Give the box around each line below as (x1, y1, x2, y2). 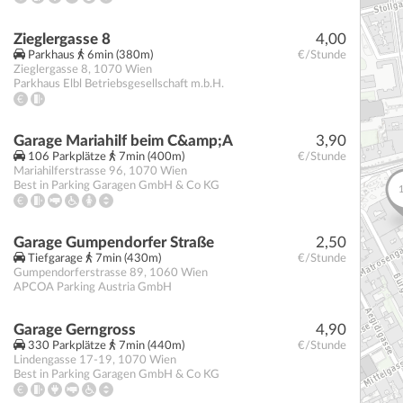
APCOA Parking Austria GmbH (13, 282, 172, 294)
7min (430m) (93, 253, 161, 265)
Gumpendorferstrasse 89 (13, 267, 144, 280)
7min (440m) (116, 340, 184, 353)
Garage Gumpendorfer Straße (13, 235, 214, 251)
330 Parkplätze (25, 340, 109, 353)
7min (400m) (116, 150, 184, 163)
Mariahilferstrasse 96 (13, 165, 123, 177)
